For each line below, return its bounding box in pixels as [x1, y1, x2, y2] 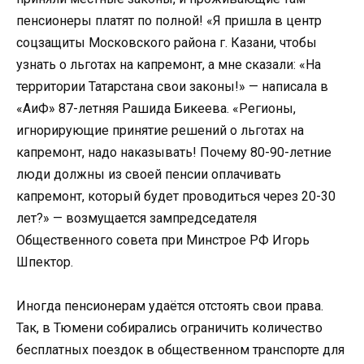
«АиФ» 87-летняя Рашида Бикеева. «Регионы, [16, 101, 296, 117]
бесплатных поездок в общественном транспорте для [16, 342, 344, 358]
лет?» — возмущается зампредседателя [16, 210, 257, 227]
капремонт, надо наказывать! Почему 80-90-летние [16, 145, 331, 161]
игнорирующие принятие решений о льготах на [16, 123, 304, 139]
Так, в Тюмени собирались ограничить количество [16, 320, 323, 336]
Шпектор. [16, 254, 73, 271]
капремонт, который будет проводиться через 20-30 [16, 188, 336, 205]
